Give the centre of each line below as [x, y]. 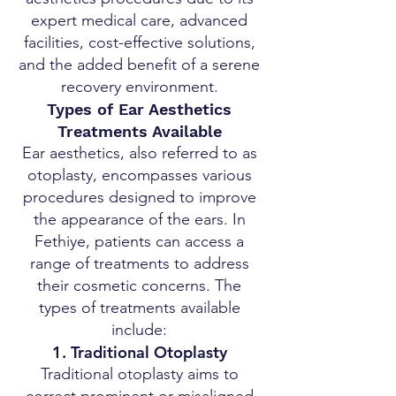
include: [139, 330]
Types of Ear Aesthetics [139, 109]
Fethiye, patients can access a [139, 241]
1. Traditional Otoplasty [139, 352]
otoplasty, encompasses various [139, 175]
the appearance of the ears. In [139, 219]
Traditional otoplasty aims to [139, 374]
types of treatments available [139, 308]
